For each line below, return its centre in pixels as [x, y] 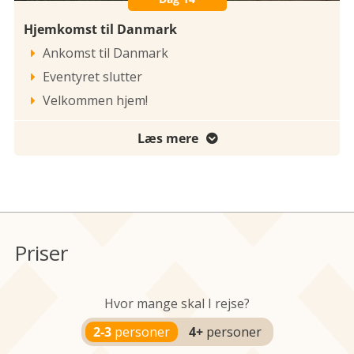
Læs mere [168, 138]
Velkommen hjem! [95, 100]
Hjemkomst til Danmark [100, 29]
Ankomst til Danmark [105, 53]
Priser [41, 252]
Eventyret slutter [92, 76]
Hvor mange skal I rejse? [177, 303]
